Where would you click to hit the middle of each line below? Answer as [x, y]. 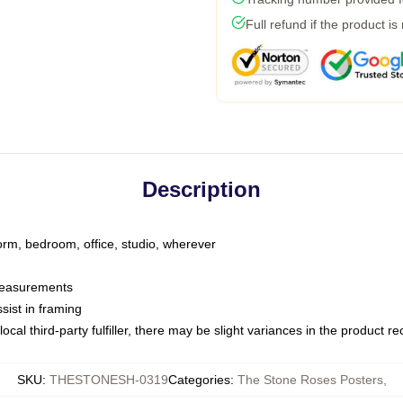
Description [201, 189]
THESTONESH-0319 [108, 380]
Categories [199, 380]
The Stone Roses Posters [310, 380]
